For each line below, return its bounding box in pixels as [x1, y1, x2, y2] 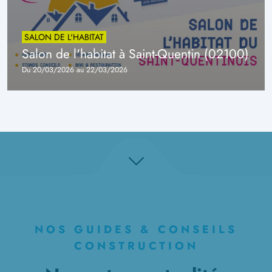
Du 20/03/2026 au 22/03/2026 [22, 64, 127, 76]
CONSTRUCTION [73, 238, 199, 254]
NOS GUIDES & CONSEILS [35, 222, 237, 238]
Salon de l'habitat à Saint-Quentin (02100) [22, 44, 249, 64]
